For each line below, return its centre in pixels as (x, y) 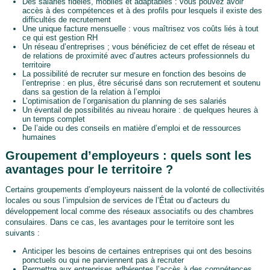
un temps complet (53, 119)
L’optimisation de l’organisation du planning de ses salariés (124, 101)
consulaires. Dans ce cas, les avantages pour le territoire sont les (120, 222)
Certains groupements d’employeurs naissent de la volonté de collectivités (135, 189)
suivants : (22, 233)
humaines (39, 137)
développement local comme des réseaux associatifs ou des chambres (129, 211)
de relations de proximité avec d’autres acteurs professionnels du (136, 55)
